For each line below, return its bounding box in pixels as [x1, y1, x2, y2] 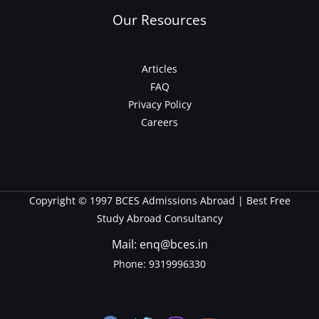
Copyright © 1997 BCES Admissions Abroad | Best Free [28, 194, 291, 208]
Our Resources [113, 10, 206, 29]
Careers [141, 115, 178, 130]
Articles [142, 62, 177, 76]
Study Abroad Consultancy [96, 211, 223, 226]
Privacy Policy [127, 98, 192, 112]
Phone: [113, 257, 146, 271]
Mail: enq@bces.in [111, 236, 208, 253]
